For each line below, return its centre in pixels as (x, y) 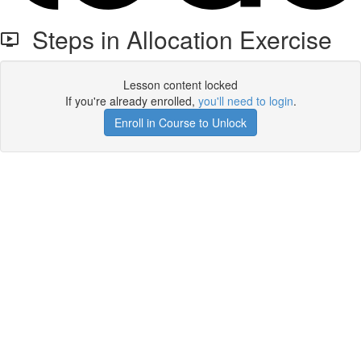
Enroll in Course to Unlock (180, 122)
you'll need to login (245, 101)
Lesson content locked (180, 85)
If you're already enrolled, (131, 101)
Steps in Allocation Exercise (176, 39)
